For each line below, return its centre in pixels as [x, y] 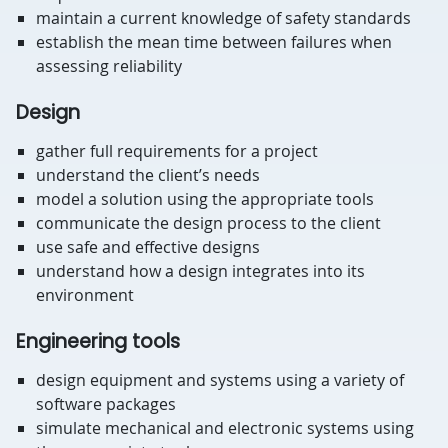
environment [85, 295]
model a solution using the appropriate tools [205, 199]
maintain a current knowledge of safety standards [223, 18]
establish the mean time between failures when [214, 42]
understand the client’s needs [148, 175]
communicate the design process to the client [208, 223]
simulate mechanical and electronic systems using [225, 428]
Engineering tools [98, 341]
